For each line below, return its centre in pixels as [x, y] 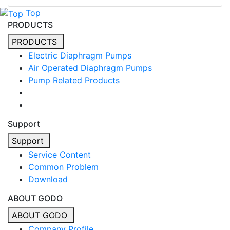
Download [48, 179]
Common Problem [63, 167]
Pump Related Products [74, 80]
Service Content [60, 154]
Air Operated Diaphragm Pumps [90, 68]
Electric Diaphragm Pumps [80, 55]
